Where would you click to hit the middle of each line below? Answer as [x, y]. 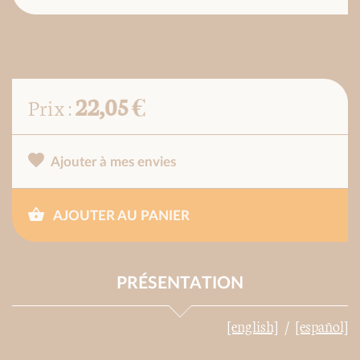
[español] [322, 326]
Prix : [51, 107]
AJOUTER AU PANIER [120, 216]
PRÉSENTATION [180, 284]
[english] [253, 326]
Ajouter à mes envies [113, 162]
